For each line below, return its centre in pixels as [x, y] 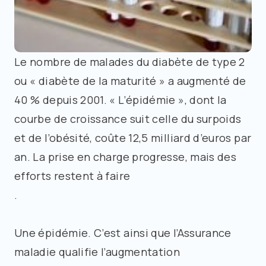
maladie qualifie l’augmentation [97, 251]
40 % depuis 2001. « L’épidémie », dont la [121, 99]
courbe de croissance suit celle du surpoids [128, 118]
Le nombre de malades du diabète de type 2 [130, 61]
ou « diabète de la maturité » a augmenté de [130, 80]
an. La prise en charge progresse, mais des [126, 156]
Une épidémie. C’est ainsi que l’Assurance [123, 232]
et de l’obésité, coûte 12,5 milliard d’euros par [133, 137]
